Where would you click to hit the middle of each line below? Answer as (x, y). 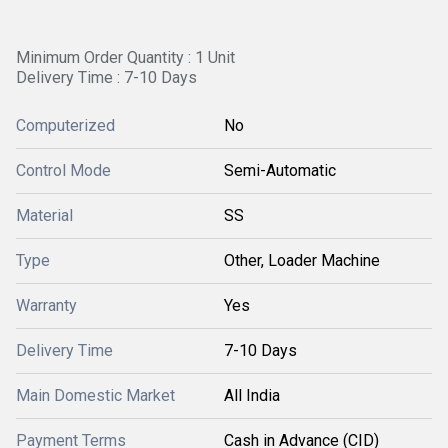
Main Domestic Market (95, 395)
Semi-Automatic (280, 170)
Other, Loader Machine (302, 260)
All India (252, 395)
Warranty (46, 305)
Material (44, 215)
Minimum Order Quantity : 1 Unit (125, 57)
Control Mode (63, 170)
